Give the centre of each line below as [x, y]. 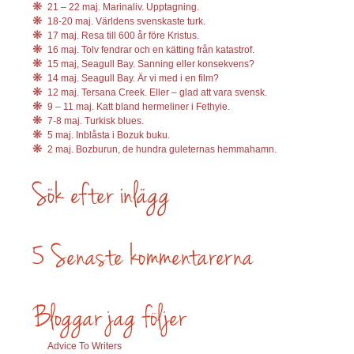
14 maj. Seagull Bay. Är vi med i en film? [133, 79]
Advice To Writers [85, 346]
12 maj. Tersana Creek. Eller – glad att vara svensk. [157, 93]
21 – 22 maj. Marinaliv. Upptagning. [123, 8]
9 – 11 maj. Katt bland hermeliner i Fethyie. [139, 107]
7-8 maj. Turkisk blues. [96, 121]
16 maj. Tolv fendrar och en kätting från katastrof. [151, 50]
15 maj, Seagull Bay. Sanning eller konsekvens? [151, 64]
